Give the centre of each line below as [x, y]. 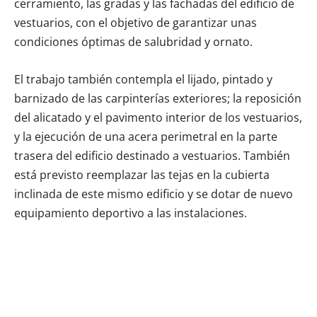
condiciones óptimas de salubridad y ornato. [133, 41]
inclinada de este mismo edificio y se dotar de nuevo [154, 194]
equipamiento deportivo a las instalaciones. [131, 213]
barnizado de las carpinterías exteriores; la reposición [158, 98]
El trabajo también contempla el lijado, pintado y [143, 79]
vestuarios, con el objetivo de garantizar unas [136, 22]
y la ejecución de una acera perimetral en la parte [146, 136]
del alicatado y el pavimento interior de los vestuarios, [158, 117]
